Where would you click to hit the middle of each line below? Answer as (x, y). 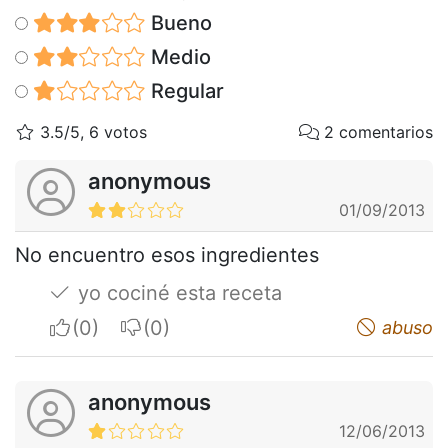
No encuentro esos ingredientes (167, 254)
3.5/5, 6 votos (91, 131)
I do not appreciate (231, 326)
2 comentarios (376, 131)
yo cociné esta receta (177, 292)
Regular (184, 90)
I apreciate (120, 326)
